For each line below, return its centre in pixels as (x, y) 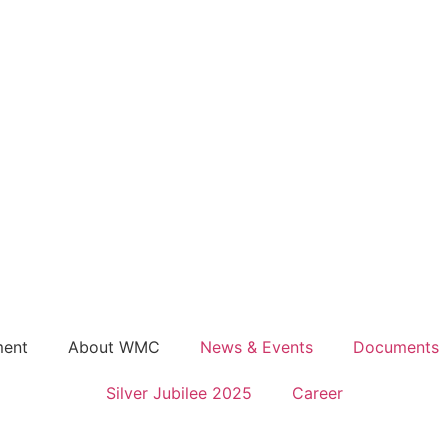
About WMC (113, 347)
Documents (395, 347)
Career (317, 393)
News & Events (256, 347)
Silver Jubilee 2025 (178, 393)
